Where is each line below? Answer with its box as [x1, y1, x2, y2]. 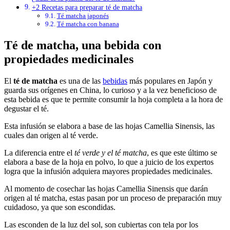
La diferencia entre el [4, 148, 74, 157]
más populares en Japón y [127, 76, 213, 85]
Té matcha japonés [56, 12, 109, 20]
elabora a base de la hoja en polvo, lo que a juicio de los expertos [4, 158, 214, 166]
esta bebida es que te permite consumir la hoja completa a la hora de [4, 95, 223, 104]
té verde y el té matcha [74, 148, 147, 157]
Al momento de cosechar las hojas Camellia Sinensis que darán [4, 184, 208, 193]
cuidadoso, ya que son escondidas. [4, 203, 116, 212]
